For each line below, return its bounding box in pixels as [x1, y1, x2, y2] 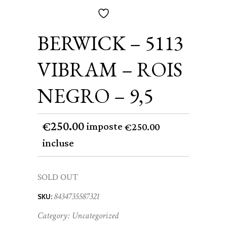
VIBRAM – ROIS [37, 56, 182, 83]
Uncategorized [72, 210, 119, 222]
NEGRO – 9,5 [37, 82, 153, 109]
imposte [87, 117, 125, 136]
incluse [43, 134, 74, 154]
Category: [37, 210, 72, 222]
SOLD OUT [37, 172, 78, 183]
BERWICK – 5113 [37, 29, 183, 56]
